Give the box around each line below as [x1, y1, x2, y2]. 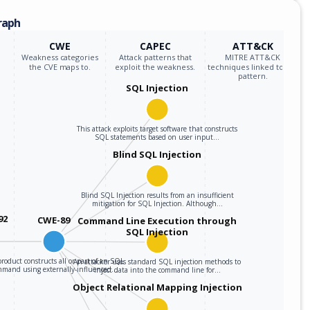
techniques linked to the [208, 61, 298, 72]
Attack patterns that [119, 51, 192, 62]
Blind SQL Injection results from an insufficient [81, 190, 234, 200]
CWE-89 [37, 213, 71, 226]
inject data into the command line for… [94, 264, 221, 275]
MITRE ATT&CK [225, 51, 281, 62]
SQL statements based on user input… [95, 131, 220, 142]
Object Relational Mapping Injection [73, 280, 242, 293]
